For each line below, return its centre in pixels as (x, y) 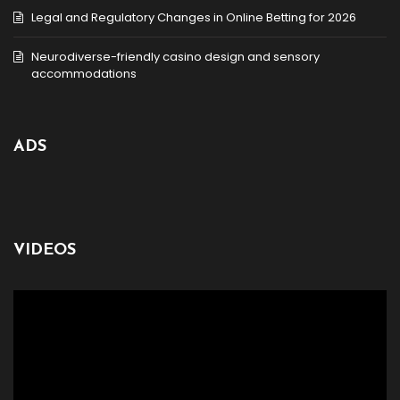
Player (31, 315)
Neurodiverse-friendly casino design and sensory (175, 56)
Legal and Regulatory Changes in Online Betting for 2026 (194, 17)
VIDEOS (45, 250)
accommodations (84, 73)
